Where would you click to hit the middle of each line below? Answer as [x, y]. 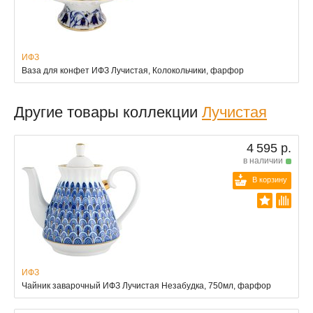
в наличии [263, 160]
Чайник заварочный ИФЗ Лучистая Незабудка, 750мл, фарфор [146, 285]
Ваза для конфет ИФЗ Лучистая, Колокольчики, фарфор [133, 70]
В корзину [270, 179]
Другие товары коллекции [108, 112]
